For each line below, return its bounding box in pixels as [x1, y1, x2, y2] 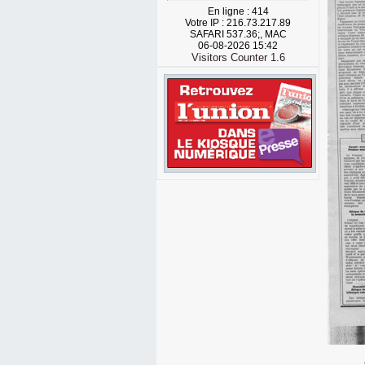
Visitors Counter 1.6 [191, 51, 285, 64]
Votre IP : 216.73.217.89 [185, 17, 291, 29]
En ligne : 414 [207, 6, 269, 17]
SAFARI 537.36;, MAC [189, 29, 287, 40]
